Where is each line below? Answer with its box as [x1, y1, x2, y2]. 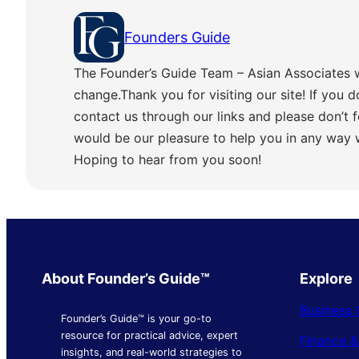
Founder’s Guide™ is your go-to [61, 312, 212, 325]
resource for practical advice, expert [61, 329, 238, 341]
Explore [300, 270, 353, 288]
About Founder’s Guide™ [42, 270, 210, 288]
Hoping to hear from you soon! [74, 151, 261, 168]
